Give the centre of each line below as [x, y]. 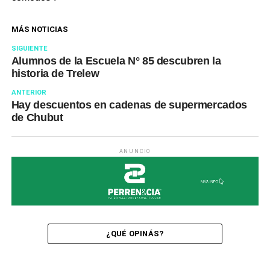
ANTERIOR [29, 93]
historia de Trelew [55, 74]
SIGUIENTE [29, 49]
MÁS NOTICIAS [39, 30]
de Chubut [37, 118]
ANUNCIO [135, 152]
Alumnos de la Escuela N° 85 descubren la [116, 61]
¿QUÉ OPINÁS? [135, 234]
